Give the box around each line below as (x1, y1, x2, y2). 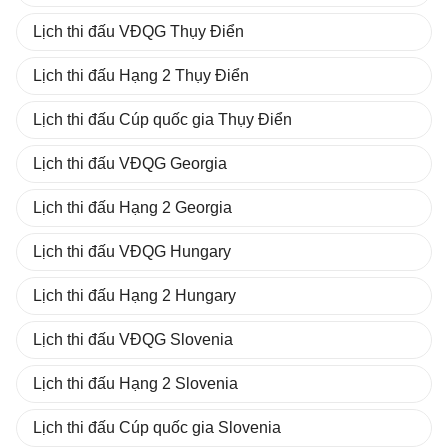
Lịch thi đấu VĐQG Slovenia (33, 331, 233, 348)
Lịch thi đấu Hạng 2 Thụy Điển (33, 67, 249, 84)
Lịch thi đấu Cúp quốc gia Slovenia (33, 419, 281, 436)
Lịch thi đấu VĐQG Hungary (33, 243, 231, 260)
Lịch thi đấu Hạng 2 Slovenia (33, 375, 238, 392)
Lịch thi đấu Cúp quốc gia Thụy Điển (33, 111, 292, 128)
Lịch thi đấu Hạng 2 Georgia (33, 199, 232, 216)
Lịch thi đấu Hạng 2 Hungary (33, 287, 236, 304)
